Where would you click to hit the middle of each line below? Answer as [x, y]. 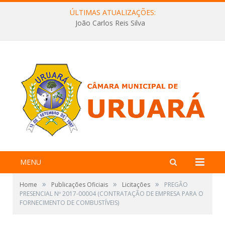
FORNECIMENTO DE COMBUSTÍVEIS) [69, 203]
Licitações [136, 185]
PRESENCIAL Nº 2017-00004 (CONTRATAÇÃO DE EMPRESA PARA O [111, 194]
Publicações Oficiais [80, 185]
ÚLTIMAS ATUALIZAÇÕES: [113, 12]
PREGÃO [176, 185]
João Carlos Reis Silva [110, 23]
